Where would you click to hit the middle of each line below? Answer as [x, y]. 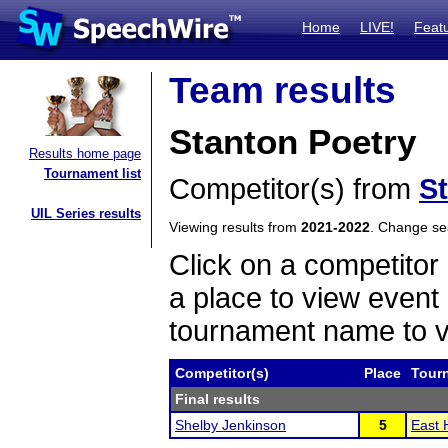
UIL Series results [86, 213]
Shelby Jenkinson [230, 425]
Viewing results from [235, 227]
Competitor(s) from [294, 189]
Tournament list [92, 173]
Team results [282, 90]
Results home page [85, 153]
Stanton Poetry [292, 142]
